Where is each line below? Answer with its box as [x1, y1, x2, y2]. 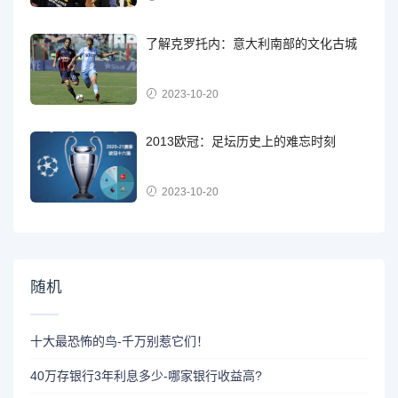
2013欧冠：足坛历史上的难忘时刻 [146, 133, 337, 148]
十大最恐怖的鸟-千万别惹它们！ [30, 333, 210, 348]
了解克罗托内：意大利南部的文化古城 [146, 36, 358, 51]
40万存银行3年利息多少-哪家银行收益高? [30, 368, 263, 383]
